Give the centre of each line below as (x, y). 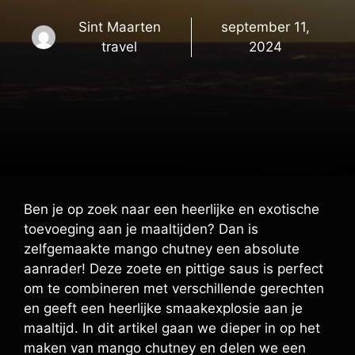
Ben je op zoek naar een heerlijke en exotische (172, 209)
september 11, (266, 27)
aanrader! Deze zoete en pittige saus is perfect (174, 269)
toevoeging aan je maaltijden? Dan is (141, 229)
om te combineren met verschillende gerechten (174, 288)
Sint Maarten (119, 27)
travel (120, 47)
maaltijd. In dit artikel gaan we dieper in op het (172, 328)
